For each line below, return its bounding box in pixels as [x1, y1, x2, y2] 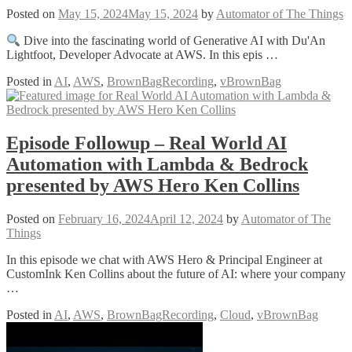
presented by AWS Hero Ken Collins [6, 175, 299, 196]
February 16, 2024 [58, 211, 150, 225]
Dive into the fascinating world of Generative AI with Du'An [20, 34, 326, 48]
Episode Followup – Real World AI [6, 133, 287, 153]
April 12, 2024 [150, 211, 223, 225]
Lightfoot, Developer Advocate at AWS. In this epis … [6, 48, 278, 62]
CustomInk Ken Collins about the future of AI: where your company [6, 266, 346, 280]
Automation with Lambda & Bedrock [6, 154, 308, 174]
